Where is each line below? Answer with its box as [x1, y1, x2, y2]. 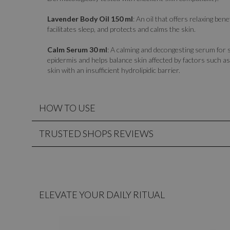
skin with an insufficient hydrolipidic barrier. [47, 66, 180, 74]
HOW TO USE [39, 102, 95, 113]
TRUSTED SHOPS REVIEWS [39, 128, 154, 139]
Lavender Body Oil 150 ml [47, 14, 133, 23]
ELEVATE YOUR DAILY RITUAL [39, 189, 165, 200]
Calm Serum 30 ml [47, 45, 107, 54]
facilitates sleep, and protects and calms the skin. [47, 25, 196, 33]
